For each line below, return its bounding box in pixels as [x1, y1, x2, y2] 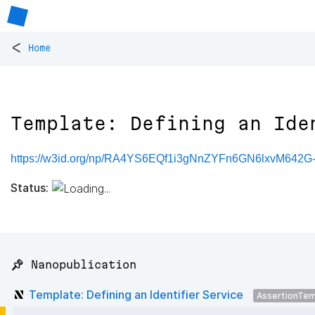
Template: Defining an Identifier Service [29, 287, 243, 302]
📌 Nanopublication [11, 258, 136, 271]
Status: [11, 180, 49, 195]
